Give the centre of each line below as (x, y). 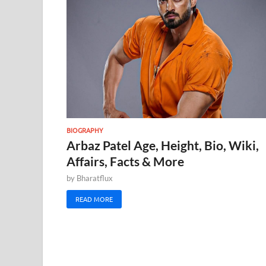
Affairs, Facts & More (125, 161)
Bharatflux (95, 178)
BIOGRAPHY (85, 130)
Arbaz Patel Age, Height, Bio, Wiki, (163, 145)
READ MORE (94, 199)
